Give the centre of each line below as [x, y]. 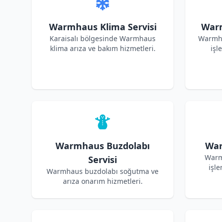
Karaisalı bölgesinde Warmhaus [103, 38]
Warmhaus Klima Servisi [103, 27]
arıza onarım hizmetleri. [103, 181]
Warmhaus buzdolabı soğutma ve [103, 171]
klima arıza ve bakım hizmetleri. [103, 48]
